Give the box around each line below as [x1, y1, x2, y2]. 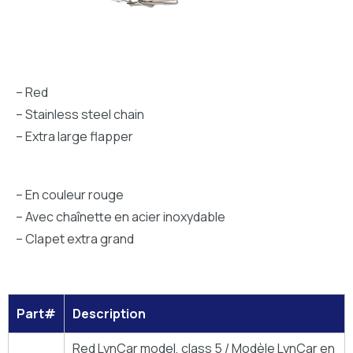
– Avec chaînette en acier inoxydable [16, 207, 225, 225]
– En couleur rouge [16, 185, 124, 203]
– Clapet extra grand [16, 229, 134, 247]
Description [72, 304, 146, 322]
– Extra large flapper [16, 127, 133, 145]
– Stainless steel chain [16, 105, 144, 123]
